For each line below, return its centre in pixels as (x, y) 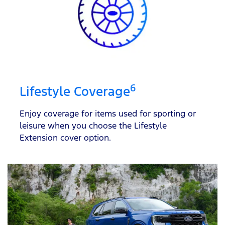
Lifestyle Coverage (75, 92)
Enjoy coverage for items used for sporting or (108, 114)
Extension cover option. (65, 138)
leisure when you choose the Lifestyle (93, 126)
